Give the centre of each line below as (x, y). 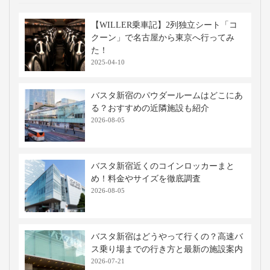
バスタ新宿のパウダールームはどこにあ (167, 95)
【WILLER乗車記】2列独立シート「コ (164, 25)
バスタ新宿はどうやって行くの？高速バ (167, 236)
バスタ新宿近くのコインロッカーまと (163, 166)
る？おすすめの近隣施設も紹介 (150, 108)
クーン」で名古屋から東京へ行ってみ (163, 37)
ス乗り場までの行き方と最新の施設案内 (167, 249)
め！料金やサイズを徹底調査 (146, 178)
